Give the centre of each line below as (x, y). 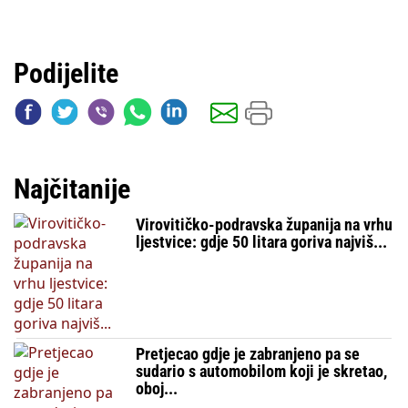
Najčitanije (72, 189)
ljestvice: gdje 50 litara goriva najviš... (262, 242)
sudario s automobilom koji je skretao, (262, 372)
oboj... (157, 389)
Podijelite (66, 74)
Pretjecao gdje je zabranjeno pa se (248, 354)
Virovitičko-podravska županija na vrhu (265, 225)
